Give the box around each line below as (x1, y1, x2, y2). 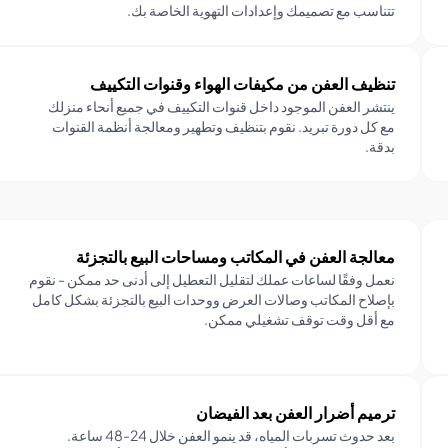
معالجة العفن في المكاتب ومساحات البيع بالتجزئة (75, 246, 395, 268)
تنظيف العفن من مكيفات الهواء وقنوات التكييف (89, 73, 395, 95)
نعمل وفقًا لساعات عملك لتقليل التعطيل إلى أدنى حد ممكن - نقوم (28, 270, 395, 289)
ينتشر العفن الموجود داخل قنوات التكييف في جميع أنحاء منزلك (47, 97, 395, 116)
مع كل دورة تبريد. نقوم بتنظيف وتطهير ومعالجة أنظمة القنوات (51, 117, 395, 136)
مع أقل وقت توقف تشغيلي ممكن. (203, 310, 395, 329)
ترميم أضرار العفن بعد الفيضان (195, 402, 395, 424)
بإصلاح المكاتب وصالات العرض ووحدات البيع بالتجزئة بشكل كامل (31, 290, 395, 309)
